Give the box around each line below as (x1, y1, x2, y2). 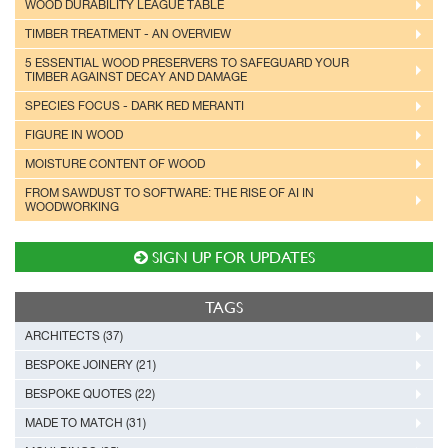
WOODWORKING (25, 200, 119, 214)
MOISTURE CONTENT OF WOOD (25, 157, 205, 171)
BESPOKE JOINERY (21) (25, 358, 156, 372)
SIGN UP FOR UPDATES (147, 245, 315, 268)
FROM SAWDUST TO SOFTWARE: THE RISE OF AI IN (25, 186, 314, 200)
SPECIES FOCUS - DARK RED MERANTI (25, 99, 244, 113)
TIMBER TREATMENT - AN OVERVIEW (25, 27, 231, 41)
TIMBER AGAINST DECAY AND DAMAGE (25, 70, 247, 84)
